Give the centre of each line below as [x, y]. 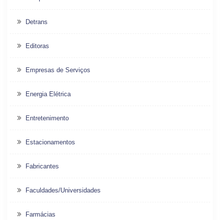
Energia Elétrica [48, 94]
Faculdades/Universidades [63, 191]
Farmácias [41, 215]
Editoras [37, 46]
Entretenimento [47, 118]
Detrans [37, 22]
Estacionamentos [50, 142]
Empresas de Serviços [58, 70]
